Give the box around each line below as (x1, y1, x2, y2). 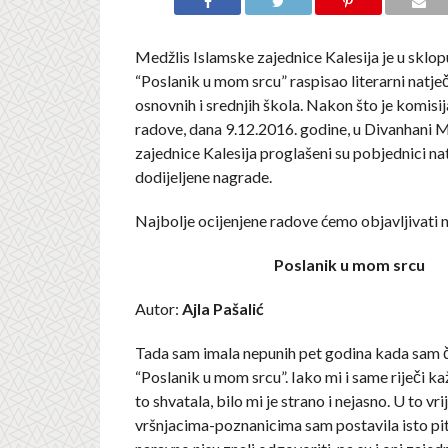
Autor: (134, 299, 182, 318)
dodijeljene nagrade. (134, 167, 272, 186)
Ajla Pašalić (181, 299, 264, 318)
